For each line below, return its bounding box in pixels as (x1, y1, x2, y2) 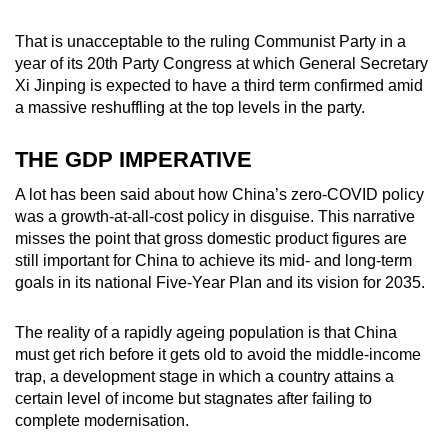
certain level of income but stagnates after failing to (15, 390, 372, 408)
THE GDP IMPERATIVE (15, 147, 252, 173)
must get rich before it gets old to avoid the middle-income (15, 346, 421, 364)
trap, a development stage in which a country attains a (15, 368, 394, 386)
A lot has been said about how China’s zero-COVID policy (15, 186, 424, 204)
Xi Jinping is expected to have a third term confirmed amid (15, 77, 423, 95)
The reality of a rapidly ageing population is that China (15, 324, 397, 342)
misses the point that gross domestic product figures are (15, 230, 407, 248)
